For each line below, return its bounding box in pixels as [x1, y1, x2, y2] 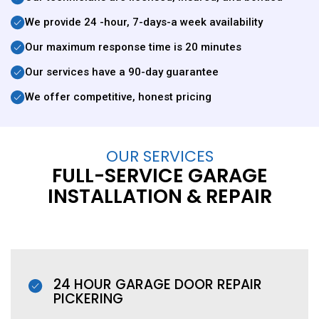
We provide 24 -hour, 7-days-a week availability [25, 15, 263, 28]
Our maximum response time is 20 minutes [25, 40, 241, 53]
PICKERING [53, 289, 123, 309]
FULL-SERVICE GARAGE [51, 162, 268, 189]
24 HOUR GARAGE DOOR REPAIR [53, 275, 262, 295]
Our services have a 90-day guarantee [25, 65, 219, 78]
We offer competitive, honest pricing [25, 90, 211, 103]
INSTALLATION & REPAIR [47, 183, 272, 210]
